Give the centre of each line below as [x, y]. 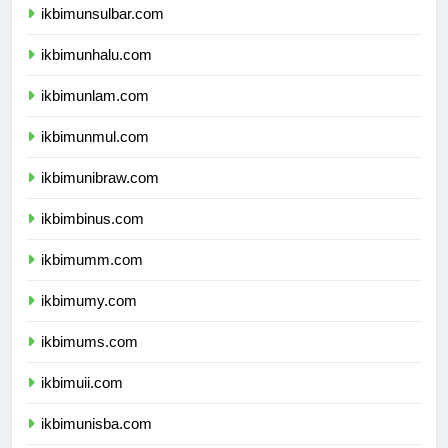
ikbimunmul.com [95, 154]
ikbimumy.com [89, 318]
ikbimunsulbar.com [102, 31]
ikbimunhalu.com [96, 72]
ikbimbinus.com [92, 236]
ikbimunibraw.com [100, 195]
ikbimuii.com [82, 400]
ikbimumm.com [92, 277]
